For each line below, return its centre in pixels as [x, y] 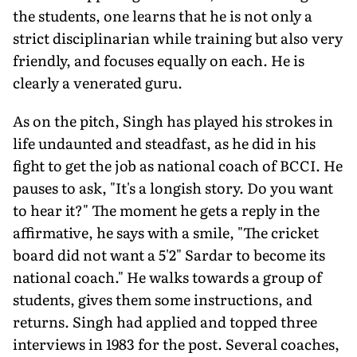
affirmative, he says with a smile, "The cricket [166, 232]
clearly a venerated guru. [98, 82]
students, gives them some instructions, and [163, 299]
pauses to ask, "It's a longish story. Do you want [173, 187]
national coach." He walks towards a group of [167, 277]
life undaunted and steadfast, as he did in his [164, 143]
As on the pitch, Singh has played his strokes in [173, 120]
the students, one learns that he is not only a [163, 15]
